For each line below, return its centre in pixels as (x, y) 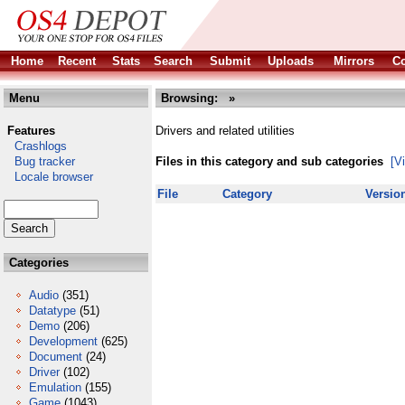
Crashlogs (35, 146)
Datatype (52, 311)
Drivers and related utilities (225, 131)
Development (63, 341)
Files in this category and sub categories (269, 161)
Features (31, 131)
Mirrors (354, 61)
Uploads (291, 61)
